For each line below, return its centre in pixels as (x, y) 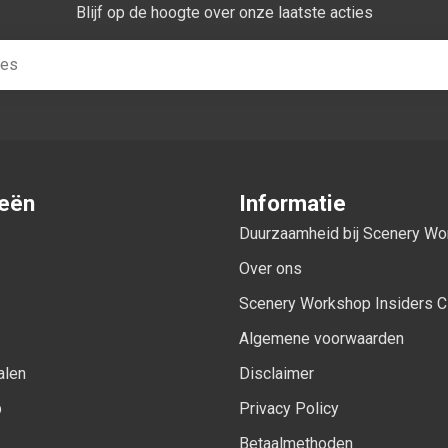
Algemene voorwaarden (321, 338)
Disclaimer (276, 373)
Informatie (292, 202)
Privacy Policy (289, 408)
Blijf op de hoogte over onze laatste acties (224, 12)
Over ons (270, 268)
